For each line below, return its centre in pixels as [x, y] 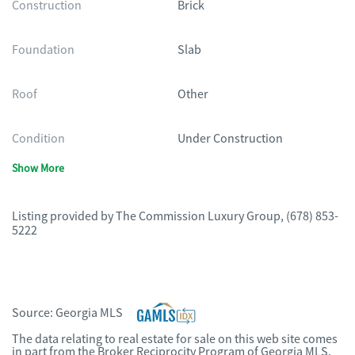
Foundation [43, 50]
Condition [38, 139]
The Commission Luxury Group [198, 216]
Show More [38, 168]
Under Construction [230, 139]
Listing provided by [64, 216]
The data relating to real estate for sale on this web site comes [175, 339]
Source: [34, 313]
